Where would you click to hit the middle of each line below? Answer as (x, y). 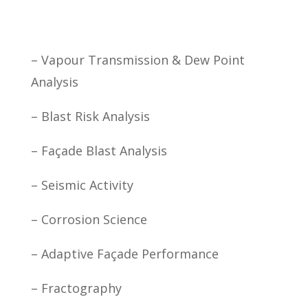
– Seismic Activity (82, 185)
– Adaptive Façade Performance (124, 254)
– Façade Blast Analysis (99, 151)
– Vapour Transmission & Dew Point (137, 60)
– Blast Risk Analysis (90, 116)
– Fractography (76, 288)
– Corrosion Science (89, 219)
